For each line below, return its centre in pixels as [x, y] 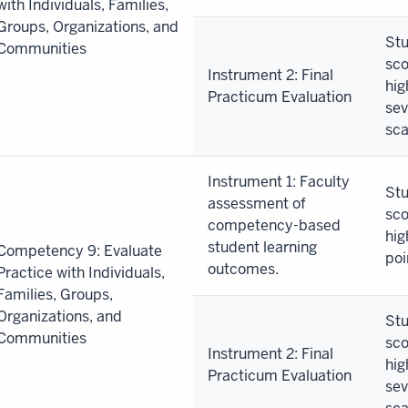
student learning [262, 247]
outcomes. [243, 269]
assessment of [257, 203]
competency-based [274, 225]
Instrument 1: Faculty [279, 181]
